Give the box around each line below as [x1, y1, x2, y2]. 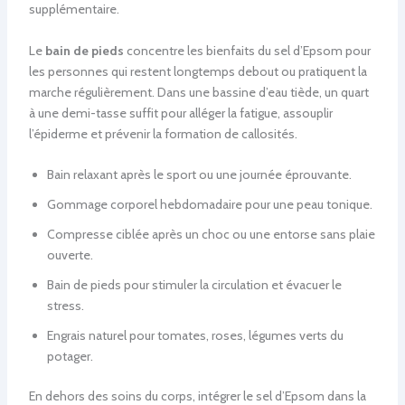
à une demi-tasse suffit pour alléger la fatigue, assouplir [28, 104, 333, 121]
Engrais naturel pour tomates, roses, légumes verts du [46, 327, 344, 344]
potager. [46, 348, 93, 365]
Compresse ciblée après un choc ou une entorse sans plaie [46, 226, 375, 243]
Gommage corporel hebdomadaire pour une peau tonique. [46, 196, 372, 213]
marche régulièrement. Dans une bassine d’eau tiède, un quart [28, 83, 369, 100]
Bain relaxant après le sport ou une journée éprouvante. [46, 166, 352, 184]
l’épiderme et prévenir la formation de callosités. [28, 125, 297, 142]
